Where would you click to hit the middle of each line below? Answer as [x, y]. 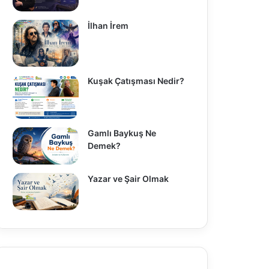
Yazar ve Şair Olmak [128, 178]
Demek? [104, 146]
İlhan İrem [108, 25]
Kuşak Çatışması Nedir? [137, 80]
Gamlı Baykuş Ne [122, 133]
